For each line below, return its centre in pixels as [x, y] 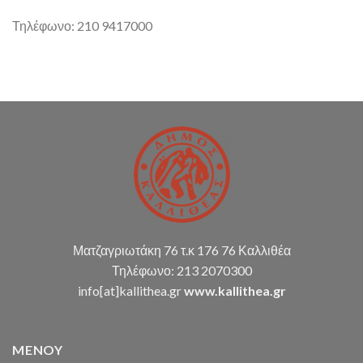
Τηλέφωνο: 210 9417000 [82, 26]
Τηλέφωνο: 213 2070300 [181, 270]
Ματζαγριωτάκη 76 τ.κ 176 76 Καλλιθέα [181, 250]
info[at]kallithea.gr [130, 290]
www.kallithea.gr [235, 290]
